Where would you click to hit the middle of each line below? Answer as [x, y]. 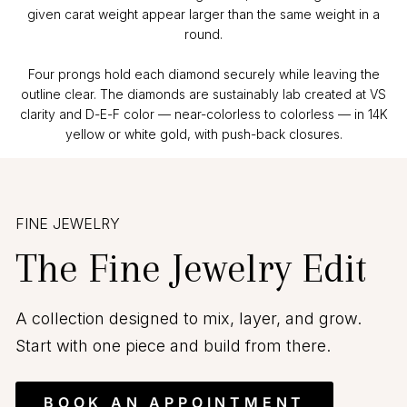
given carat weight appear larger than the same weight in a [203, 15]
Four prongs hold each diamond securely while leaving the [203, 74]
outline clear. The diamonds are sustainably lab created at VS [203, 94]
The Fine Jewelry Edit [191, 268]
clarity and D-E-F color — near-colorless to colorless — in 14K [203, 114]
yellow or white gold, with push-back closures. [203, 134]
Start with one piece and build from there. [173, 346]
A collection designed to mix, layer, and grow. [189, 319]
